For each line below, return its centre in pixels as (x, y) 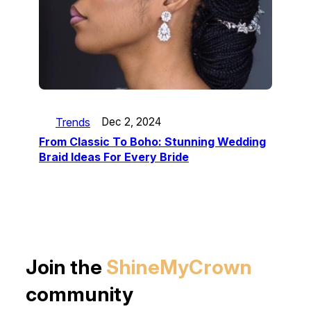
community (79, 294)
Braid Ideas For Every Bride (114, 157)
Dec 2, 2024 (131, 122)
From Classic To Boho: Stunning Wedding (152, 141)
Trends (73, 122)
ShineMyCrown (179, 267)
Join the (66, 267)
